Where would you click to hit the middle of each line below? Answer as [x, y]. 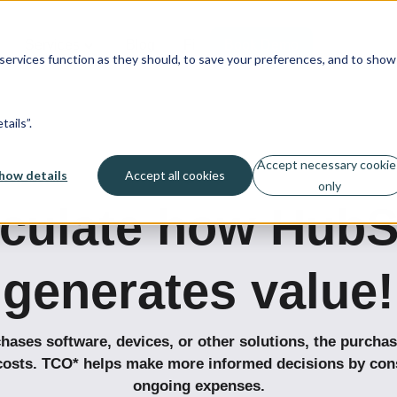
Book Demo [261, 44]
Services [52, 44]
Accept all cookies [175, 175]
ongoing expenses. [198, 386]
